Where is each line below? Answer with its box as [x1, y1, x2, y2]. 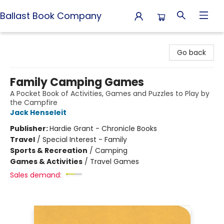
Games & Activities [10, 156, 82, 166]
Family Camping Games [10, 74, 144, 90]
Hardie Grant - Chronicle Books [49, 123, 157, 133]
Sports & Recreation [10, 145, 87, 155]
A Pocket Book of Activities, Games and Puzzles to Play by [10, 88, 209, 98]
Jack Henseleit [10, 107, 66, 117]
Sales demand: [10, 170, 61, 180]
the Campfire [10, 97, 57, 107]
